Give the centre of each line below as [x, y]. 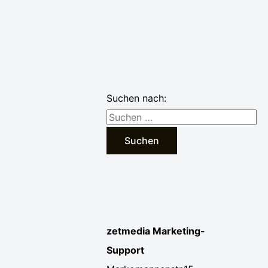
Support [126, 250]
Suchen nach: [137, 98]
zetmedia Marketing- [156, 231]
